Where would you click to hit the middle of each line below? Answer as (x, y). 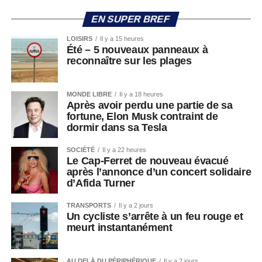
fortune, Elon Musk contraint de (142, 116)
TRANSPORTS (89, 205)
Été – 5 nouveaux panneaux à (137, 50)
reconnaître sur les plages (129, 61)
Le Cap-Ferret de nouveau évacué (147, 161)
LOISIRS (79, 39)
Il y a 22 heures (124, 150)
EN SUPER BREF (131, 19)
